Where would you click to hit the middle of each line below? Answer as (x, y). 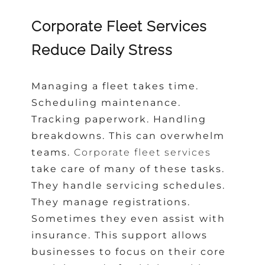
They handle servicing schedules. (129, 185)
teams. (53, 152)
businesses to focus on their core (129, 251)
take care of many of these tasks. (128, 169)
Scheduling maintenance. (106, 102)
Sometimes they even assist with (129, 218)
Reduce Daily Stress (102, 50)
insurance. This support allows (120, 235)
